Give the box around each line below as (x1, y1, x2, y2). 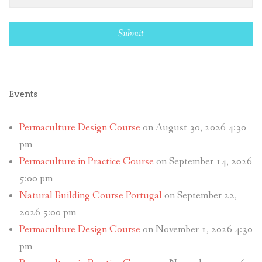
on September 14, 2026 (153, 155, 252, 169)
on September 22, (161, 189, 237, 203)
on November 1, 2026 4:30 (140, 223, 253, 237)
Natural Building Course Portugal (19, 189, 162, 203)
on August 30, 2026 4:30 (140, 121, 246, 135)
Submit (118, 27, 144, 40)
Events (9, 89, 37, 100)
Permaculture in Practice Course (19, 155, 154, 169)
